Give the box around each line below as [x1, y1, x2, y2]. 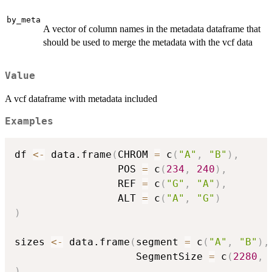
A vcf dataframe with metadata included [5, 93, 157, 104]
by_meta [7, 15, 41, 24]
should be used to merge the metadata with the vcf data [43, 36, 253, 47]
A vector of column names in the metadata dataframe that [43, 23, 260, 34]
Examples [5, 116, 53, 127]
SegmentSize [15, 250, 209, 262]
